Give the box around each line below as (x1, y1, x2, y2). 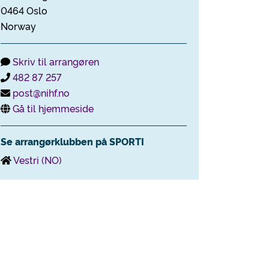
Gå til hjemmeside (13, 101, 94, 115)
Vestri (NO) (13, 153, 62, 166)
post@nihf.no (13, 86, 70, 99)
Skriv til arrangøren (13, 55, 99, 68)
